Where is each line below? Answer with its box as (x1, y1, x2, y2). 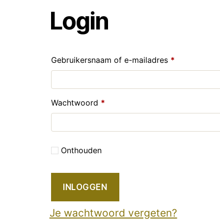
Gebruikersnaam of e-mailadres (51, 55, 170, 65)
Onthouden (60, 145, 102, 155)
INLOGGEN (63, 182, 108, 192)
